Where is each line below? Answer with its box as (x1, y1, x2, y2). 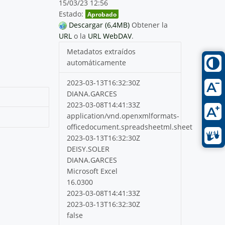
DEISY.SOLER (67, 144, 110, 154)
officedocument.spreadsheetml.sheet (67, 122, 193, 132)
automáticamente (67, 57, 127, 67)
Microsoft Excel (67, 166, 118, 176)
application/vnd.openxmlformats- (67, 110, 180, 121)
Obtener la (132, 20, 168, 30)
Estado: (59, 9, 84, 19)
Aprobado (87, 10, 117, 18)
